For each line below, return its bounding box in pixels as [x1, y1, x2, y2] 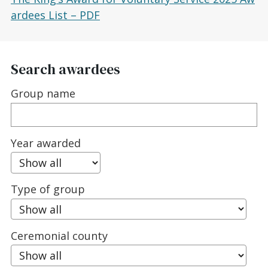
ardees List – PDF [11, 8, 100, 23]
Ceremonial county [11, 228, 108, 243]
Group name [11, 86, 75, 101]
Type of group [11, 182, 85, 197]
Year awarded [11, 135, 81, 150]
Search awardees [11, 60, 120, 80]
